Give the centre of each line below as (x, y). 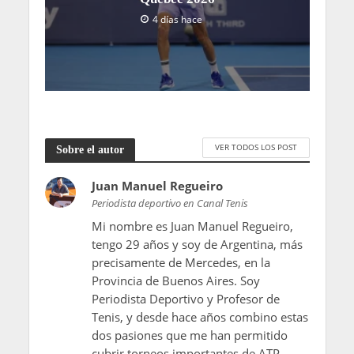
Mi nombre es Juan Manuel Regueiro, (192, 226)
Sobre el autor (90, 150)
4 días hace (177, 20)
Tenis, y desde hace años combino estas (200, 316)
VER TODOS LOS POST (256, 147)
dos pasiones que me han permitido (189, 335)
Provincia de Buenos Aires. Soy (175, 280)
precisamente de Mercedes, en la (181, 262)
